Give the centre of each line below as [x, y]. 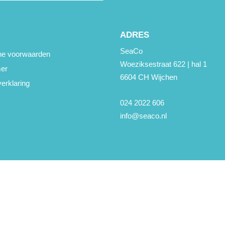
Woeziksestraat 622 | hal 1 [163, 64]
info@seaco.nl [143, 116]
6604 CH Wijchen [149, 77]
